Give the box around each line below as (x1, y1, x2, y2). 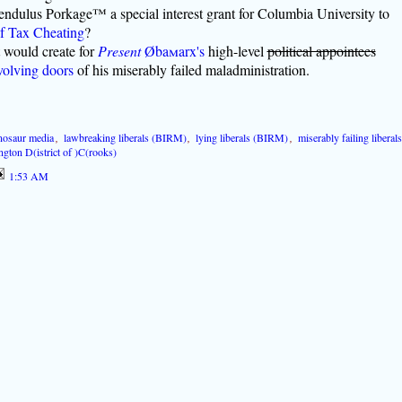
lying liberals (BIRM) (196, 129, 289, 144)
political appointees (267, 40, 376, 60)
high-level (204, 40, 267, 60)
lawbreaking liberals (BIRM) (63, 129, 187, 144)
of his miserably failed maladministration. (73, 59, 310, 79)
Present (97, 40, 141, 60)
